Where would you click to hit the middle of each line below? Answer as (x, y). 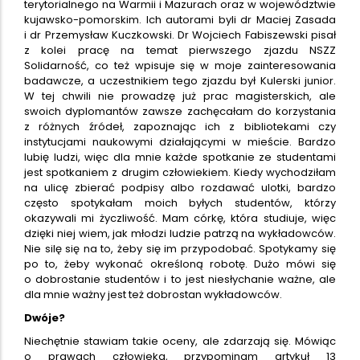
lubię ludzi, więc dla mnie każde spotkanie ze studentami (180, 157)
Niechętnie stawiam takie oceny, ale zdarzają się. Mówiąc (180, 341)
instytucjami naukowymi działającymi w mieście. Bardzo (180, 141)
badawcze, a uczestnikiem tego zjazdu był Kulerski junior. (180, 80)
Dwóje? (45, 317)
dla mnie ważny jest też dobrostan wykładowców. (153, 294)
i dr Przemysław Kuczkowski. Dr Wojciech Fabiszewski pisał (180, 35)
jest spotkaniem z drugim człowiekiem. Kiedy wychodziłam (180, 172)
